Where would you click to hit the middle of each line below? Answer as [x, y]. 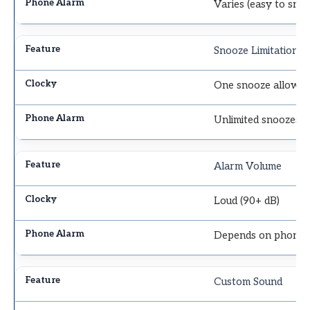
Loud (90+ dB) [247, 201]
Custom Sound [248, 282]
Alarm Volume [248, 166]
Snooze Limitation [256, 51]
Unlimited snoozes [257, 120]
